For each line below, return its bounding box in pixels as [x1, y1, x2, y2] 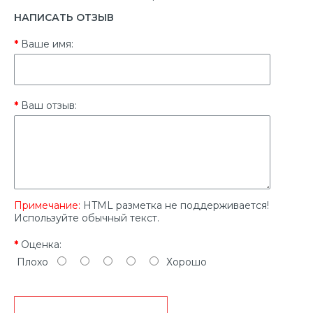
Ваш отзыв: [21, 99, 77, 112]
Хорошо [161, 255, 207, 268]
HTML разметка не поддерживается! [80, 198, 269, 212]
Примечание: [14, 198, 80, 212]
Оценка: [21, 238, 61, 251]
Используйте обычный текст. [14, 211, 159, 224]
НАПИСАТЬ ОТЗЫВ [14, 10, 114, 24]
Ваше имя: [21, 37, 73, 50]
